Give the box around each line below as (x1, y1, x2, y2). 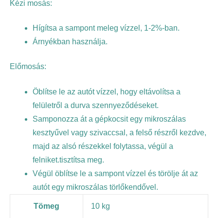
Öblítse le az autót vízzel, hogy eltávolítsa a (32, 87, 181, 96)
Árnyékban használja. (32, 37, 108, 46)
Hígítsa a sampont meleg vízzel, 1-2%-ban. (32, 24, 180, 32)
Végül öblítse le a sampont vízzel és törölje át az (32, 169, 198, 178)
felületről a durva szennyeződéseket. (32, 101, 159, 109)
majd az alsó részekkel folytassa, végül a (32, 142, 173, 150)
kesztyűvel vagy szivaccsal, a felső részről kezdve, (32, 128, 206, 137)
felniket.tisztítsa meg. (32, 155, 104, 164)
